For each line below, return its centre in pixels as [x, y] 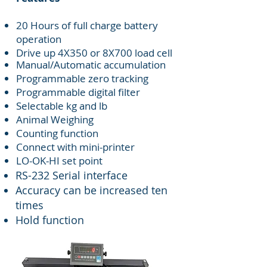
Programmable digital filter [78, 92]
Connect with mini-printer [75, 147]
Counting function [57, 133]
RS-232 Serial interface [72, 175]
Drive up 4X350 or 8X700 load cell [94, 52]
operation [39, 39]
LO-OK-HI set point [59, 160]
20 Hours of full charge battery [87, 25]
